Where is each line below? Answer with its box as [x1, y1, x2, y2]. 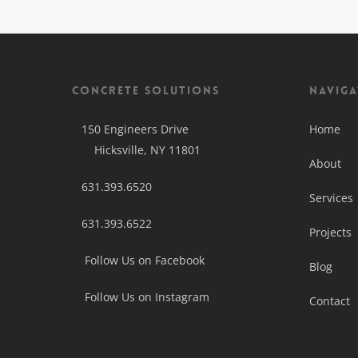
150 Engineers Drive [72, 121, 189, 137]
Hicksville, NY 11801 [72, 142, 201, 157]
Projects [308, 225, 352, 240]
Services [308, 190, 353, 205]
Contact [308, 293, 350, 308]
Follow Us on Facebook [82, 253, 205, 268]
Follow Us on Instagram [82, 289, 209, 304]
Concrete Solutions [72, 83, 220, 97]
